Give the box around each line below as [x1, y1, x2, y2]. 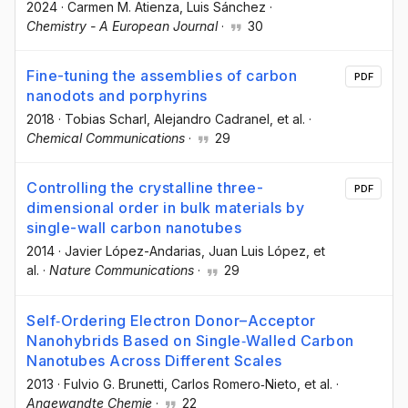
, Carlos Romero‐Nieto [164, 375, 297, 392]
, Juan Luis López [201, 243, 306, 260]
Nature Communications [49, 262, 194, 279]
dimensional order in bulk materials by [26, 199, 304, 218]
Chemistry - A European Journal [26, 18, 218, 35]
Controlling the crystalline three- [26, 178, 263, 198]
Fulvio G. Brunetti [64, 375, 164, 392]
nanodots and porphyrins [26, 87, 208, 106]
